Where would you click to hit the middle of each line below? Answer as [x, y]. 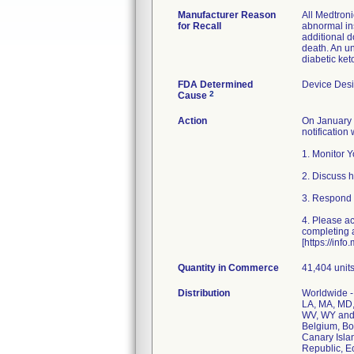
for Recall [200, 26]
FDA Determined [215, 85]
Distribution [204, 293]
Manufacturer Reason [227, 15]
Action [192, 121]
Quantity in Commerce [228, 268]
